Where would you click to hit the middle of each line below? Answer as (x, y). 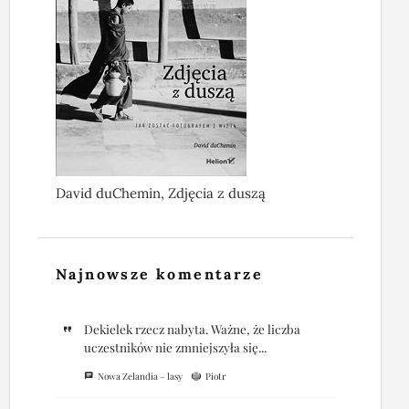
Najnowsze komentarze (159, 273)
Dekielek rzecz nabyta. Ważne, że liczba (192, 328)
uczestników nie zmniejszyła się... (175, 346)
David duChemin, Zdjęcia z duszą (161, 193)
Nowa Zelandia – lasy (140, 376)
